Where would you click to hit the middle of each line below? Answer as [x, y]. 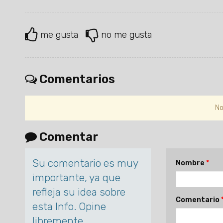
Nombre [190, 163]
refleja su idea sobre [79, 192]
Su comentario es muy [85, 163]
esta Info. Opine [69, 207]
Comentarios [76, 79]
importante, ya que [76, 178]
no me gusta [126, 35]
